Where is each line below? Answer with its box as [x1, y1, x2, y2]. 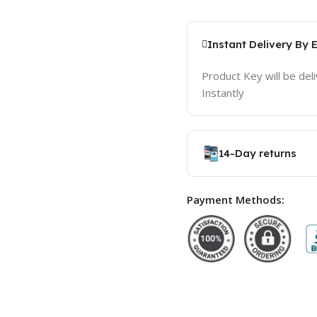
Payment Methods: [186, 192, 284, 207]
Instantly [201, 86, 244, 100]
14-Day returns [218, 146, 296, 161]
